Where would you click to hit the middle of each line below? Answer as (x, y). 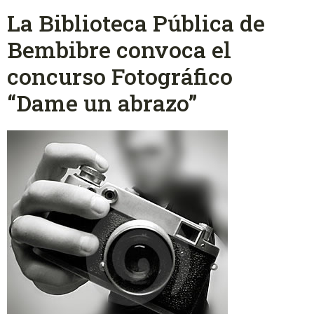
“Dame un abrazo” (102, 103)
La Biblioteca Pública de (136, 23)
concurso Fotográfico (120, 76)
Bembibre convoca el (119, 50)
